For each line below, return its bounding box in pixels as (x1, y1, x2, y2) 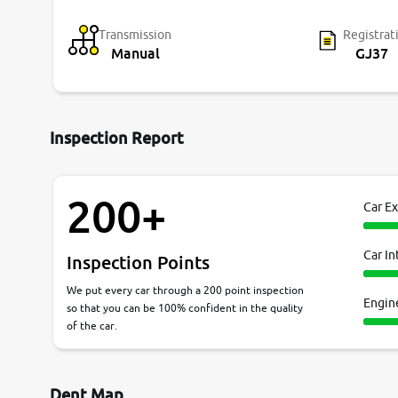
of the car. (67, 319, 117, 333)
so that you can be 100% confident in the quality (67, 301, 303, 315)
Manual (111, 44, 160, 63)
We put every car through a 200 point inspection (67, 283, 304, 298)
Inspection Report (50, 128, 184, 148)
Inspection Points (67, 251, 210, 274)
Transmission (99, 28, 171, 43)
